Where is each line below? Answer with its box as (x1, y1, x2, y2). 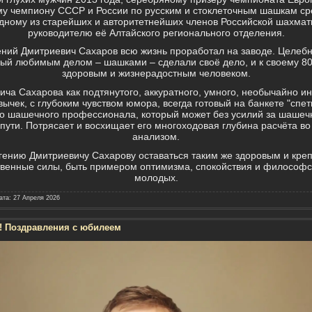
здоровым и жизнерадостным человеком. (61, 68, 251, 79)
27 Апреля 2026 (13, 194, 60, 202)
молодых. (134, 171, 178, 183)
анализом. (132, 130, 180, 142)
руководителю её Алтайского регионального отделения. (27, 26, 285, 38)
